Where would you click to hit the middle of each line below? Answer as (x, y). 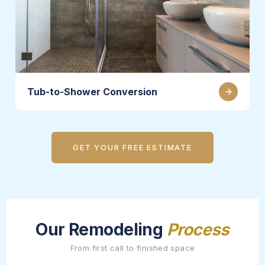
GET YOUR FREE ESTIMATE (132, 147)
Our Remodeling (101, 229)
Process (198, 229)
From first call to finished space (132, 248)
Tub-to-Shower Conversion (92, 91)
